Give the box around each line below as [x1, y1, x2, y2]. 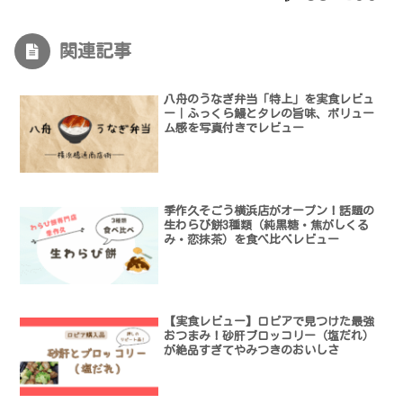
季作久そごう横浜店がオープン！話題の [164, 204, 375, 217]
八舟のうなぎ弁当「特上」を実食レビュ [164, 93, 375, 105]
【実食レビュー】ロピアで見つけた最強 [164, 316, 375, 328]
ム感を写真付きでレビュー [164, 121, 305, 134]
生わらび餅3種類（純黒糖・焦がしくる [164, 219, 370, 231]
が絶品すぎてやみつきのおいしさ [164, 345, 340, 357]
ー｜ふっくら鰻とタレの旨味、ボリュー [164, 107, 375, 120]
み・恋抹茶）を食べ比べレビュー [164, 233, 340, 246]
